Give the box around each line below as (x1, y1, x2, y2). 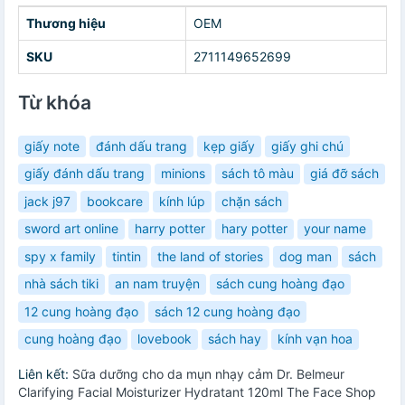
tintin (112, 248, 141, 264)
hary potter (221, 221, 287, 237)
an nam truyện (115, 276, 200, 292)
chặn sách (221, 193, 282, 209)
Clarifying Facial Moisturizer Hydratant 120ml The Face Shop (18, 384, 376, 400)
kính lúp (159, 193, 205, 209)
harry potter (135, 221, 205, 237)
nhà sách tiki (24, 276, 99, 292)
